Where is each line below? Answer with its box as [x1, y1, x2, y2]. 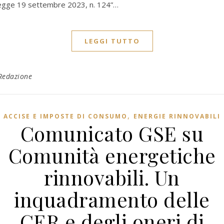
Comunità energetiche [8, 142, 216, 168]
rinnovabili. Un [44, 164, 180, 190]
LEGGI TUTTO [84, 36, 140, 45]
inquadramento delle [14, 186, 210, 212]
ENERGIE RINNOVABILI [133, 112, 220, 120]
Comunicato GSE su [20, 120, 204, 146]
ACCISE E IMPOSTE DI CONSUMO [3, 112, 127, 120]
